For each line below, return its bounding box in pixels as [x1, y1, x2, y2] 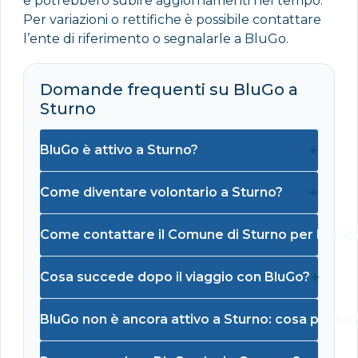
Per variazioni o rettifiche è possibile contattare [23, 11, 321, 27]
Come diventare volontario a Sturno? [40, 184, 283, 200]
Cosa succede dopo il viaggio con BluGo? [40, 268, 310, 284]
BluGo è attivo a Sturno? [40, 141, 198, 157]
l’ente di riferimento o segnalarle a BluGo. [23, 30, 288, 46]
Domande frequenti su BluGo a [40, 79, 298, 99]
